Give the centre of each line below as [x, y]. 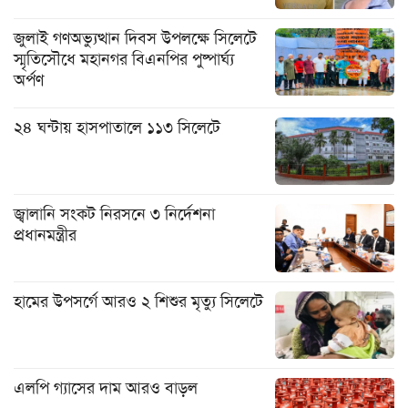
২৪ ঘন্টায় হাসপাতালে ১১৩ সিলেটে [117, 127]
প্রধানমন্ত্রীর [45, 235]
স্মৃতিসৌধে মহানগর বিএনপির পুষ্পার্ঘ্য [124, 59]
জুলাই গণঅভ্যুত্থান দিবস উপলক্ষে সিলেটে [135, 38]
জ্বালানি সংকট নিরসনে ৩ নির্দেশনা [114, 214]
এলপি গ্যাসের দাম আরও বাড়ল [106, 388]
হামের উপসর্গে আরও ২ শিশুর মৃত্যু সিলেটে [138, 301]
